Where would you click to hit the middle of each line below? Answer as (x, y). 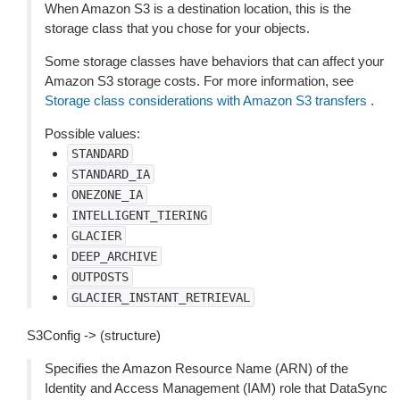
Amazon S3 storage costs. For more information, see (199, 81)
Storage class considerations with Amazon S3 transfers (206, 100)
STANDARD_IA (111, 174)
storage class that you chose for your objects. (177, 28)
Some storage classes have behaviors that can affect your (214, 61)
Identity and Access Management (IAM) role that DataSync (216, 388)
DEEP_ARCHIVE (114, 256)
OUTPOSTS (100, 277)
